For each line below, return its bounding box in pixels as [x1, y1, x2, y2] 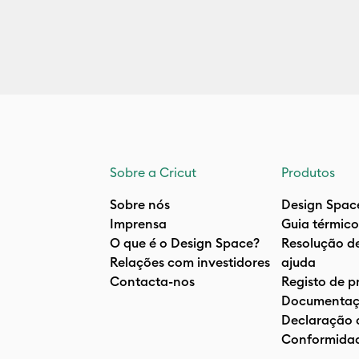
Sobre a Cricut [110, 164, 196, 180]
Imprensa [110, 216, 167, 232]
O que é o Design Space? [110, 235, 260, 251]
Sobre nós [110, 196, 170, 212]
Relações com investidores [110, 254, 270, 270]
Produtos [281, 164, 335, 180]
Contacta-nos [110, 273, 195, 289]
